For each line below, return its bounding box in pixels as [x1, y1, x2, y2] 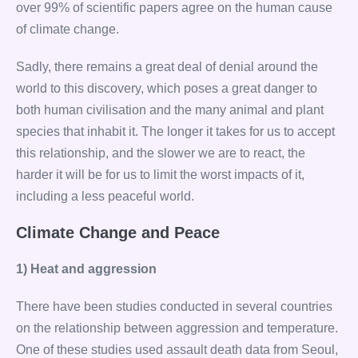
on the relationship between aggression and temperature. [16, 321, 338, 335]
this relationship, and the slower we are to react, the [16, 146, 305, 160]
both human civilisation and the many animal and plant [16, 103, 324, 117]
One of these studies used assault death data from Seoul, [16, 343, 338, 356]
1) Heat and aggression [16, 262, 157, 276]
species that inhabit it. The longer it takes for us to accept [16, 125, 335, 138]
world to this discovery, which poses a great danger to [16, 82, 317, 95]
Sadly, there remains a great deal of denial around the [16, 60, 318, 74]
